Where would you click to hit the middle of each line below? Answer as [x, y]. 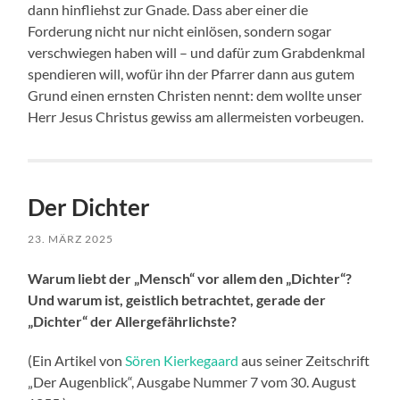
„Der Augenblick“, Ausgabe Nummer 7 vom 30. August [192, 382]
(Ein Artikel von [77, 361]
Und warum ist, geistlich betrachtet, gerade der [177, 300]
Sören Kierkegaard [182, 361]
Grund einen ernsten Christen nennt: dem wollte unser [195, 96]
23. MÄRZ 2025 [71, 239]
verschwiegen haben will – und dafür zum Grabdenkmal [197, 53]
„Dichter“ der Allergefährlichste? [133, 321]
